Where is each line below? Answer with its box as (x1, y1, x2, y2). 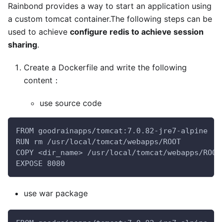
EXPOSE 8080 (16, 159, 65, 168)
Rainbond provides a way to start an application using (8, 1, 212, 11)
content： (24, 75, 60, 85)
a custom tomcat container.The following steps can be (8, 14, 212, 24)
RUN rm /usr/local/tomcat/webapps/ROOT (16, 137, 181, 146)
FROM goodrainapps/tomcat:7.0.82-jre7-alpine (16, 126, 208, 135)
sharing (8, 40, 37, 50)
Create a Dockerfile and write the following (24, 62, 187, 72)
